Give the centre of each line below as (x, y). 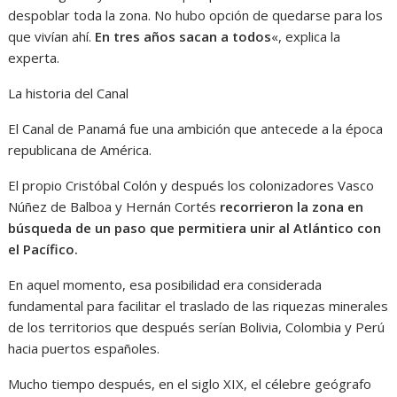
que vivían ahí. (52, 37)
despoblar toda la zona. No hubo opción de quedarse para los (196, 16)
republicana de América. (80, 150)
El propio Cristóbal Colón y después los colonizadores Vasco (191, 186)
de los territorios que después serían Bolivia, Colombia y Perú (197, 327)
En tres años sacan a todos (183, 37)
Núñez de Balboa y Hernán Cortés (114, 207)
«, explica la (306, 37)
